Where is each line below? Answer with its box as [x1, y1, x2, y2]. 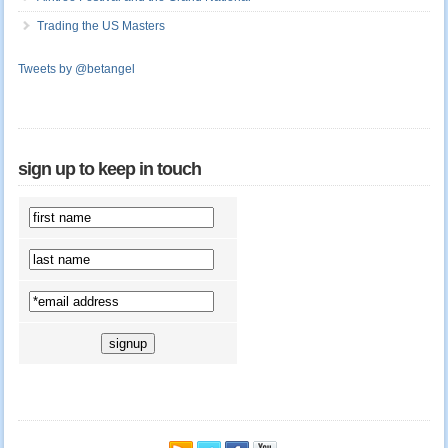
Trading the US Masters [36, 19, 165, 34]
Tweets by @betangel [17, 62, 135, 77]
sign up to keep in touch [17, 159, 201, 180]
